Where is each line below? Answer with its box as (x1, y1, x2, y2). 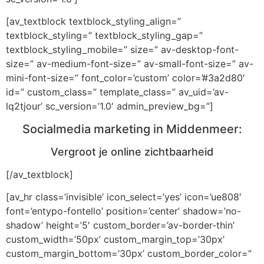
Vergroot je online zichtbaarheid (51, 145, 213, 158)
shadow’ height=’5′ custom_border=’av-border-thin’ (6, 219, 235, 231)
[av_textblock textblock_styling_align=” (6, 15, 181, 28)
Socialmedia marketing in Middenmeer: (22, 121, 242, 136)
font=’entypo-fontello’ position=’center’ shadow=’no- (6, 204, 241, 217)
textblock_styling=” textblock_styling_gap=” (6, 29, 203, 42)
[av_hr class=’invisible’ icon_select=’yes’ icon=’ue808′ (6, 190, 242, 203)
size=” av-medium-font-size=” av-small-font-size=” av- (6, 58, 253, 70)
